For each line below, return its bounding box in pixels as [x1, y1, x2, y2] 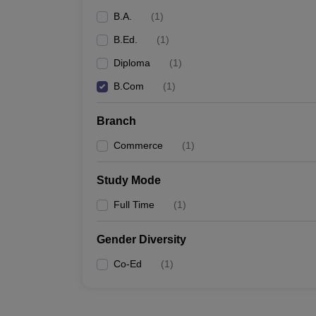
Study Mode [97, 174, 161, 186]
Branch [97, 115, 136, 127]
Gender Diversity [97, 233, 186, 245]
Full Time [114, 199, 154, 210]
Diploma [114, 57, 150, 68]
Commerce [114, 140, 163, 151]
